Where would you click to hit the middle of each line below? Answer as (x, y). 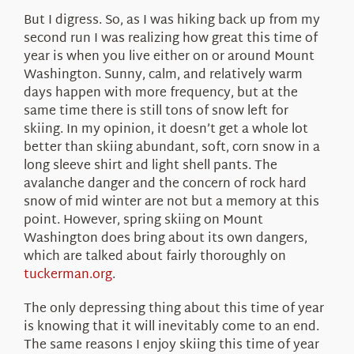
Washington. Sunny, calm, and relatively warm (163, 75)
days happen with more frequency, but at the (160, 93)
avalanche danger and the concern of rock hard (165, 184)
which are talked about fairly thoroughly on (154, 257)
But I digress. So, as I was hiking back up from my (171, 21)
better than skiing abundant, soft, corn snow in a (171, 148)
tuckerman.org (68, 275)
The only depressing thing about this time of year (173, 309)
